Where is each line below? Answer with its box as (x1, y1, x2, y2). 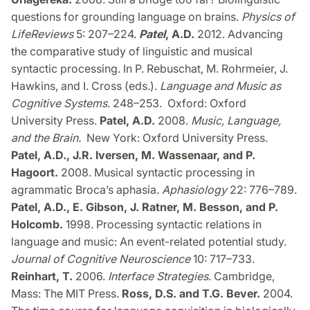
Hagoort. (11, 165, 58, 180)
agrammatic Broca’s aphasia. (11, 183, 162, 197)
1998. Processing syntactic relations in (63, 217, 262, 232)
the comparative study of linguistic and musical (11, 44, 253, 59)
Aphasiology (162, 183, 227, 197)
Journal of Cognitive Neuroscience (11, 252, 190, 266)
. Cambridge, (208, 269, 275, 284)
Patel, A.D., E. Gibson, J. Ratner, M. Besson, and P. (11, 200, 278, 215)
